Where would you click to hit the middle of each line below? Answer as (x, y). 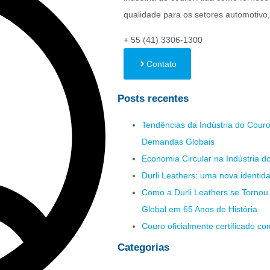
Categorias (143, 248)
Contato (162, 64)
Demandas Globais (178, 142)
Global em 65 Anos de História (199, 209)
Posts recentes (153, 99)
